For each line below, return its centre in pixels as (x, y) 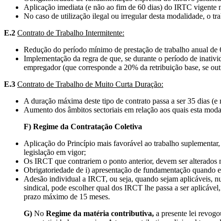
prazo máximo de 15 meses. (67, 196)
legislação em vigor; (55, 152)
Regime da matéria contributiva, (99, 213)
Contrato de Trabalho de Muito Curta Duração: (90, 84)
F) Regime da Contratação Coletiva (73, 126)
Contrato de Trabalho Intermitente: (71, 33)
